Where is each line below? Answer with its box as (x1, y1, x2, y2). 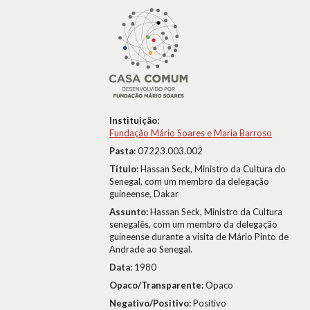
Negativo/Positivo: (109, 298, 193, 309)
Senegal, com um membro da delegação (109, 176, 269, 187)
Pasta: (109, 145, 138, 156)
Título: (109, 163, 140, 174)
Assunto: (109, 206, 150, 217)
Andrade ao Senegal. (109, 244, 192, 255)
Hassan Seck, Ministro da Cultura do (140, 163, 286, 174)
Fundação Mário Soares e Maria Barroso (109, 127, 272, 138)
